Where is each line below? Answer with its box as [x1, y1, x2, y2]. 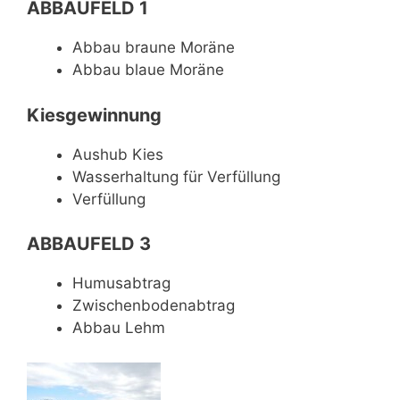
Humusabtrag [72, 274, 171, 292]
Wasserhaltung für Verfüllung [72, 167, 280, 186]
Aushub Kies [72, 145, 163, 163]
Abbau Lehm [72, 319, 165, 337]
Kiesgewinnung [27, 104, 162, 126]
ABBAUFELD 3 [27, 233, 151, 254]
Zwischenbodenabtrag [72, 296, 235, 314]
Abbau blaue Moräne [72, 61, 224, 79]
